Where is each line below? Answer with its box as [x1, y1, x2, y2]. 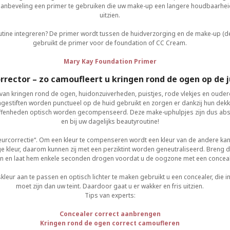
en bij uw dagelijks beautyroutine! [61, 117, 159, 126]
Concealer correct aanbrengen [59, 209, 161, 218]
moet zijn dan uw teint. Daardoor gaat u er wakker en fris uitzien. [16, 182, 204, 190]
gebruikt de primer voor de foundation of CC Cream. [33, 39, 187, 47]
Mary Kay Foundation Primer [63, 57, 157, 66]
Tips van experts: [84, 191, 136, 200]
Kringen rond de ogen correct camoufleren [40, 219, 180, 227]
